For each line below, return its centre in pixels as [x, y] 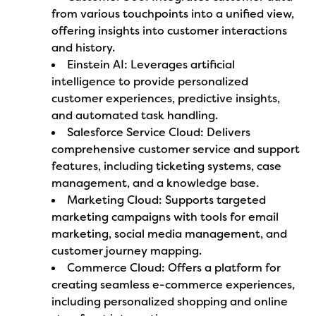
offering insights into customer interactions [170, 31]
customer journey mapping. [127, 251]
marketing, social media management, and [170, 234]
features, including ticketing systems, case [167, 166]
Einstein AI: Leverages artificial [151, 65]
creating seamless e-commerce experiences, [174, 285]
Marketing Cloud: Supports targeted [167, 200]
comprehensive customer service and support [176, 149]
